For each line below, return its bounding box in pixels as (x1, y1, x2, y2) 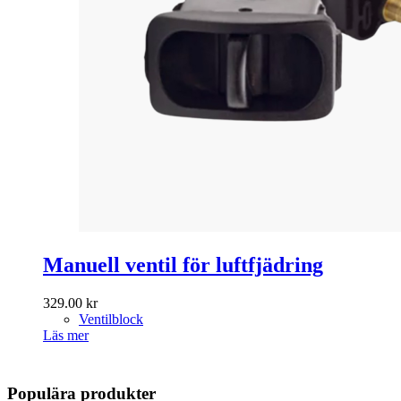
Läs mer (43, 327, 89, 343)
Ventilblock (79, 311, 143, 327)
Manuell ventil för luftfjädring (43, 252, 323, 277)
